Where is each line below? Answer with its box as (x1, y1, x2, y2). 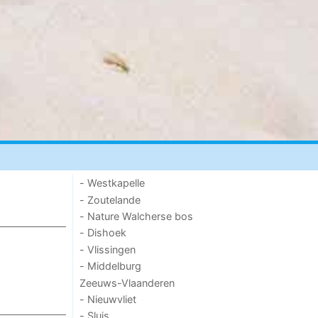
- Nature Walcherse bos (79, 210, 194, 223)
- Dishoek (79, 226, 127, 239)
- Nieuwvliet (79, 292, 137, 305)
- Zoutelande (79, 193, 141, 206)
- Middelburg (79, 260, 142, 273)
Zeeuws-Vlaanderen (79, 276, 176, 289)
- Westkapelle (79, 177, 146, 190)
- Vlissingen (79, 243, 136, 256)
